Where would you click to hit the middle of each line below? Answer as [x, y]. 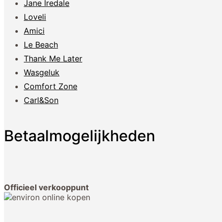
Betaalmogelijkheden [80, 136]
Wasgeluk [42, 72]
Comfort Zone [51, 86]
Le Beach [41, 44]
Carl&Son [41, 100]
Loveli [35, 17]
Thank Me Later [53, 58]
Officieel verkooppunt [46, 187]
